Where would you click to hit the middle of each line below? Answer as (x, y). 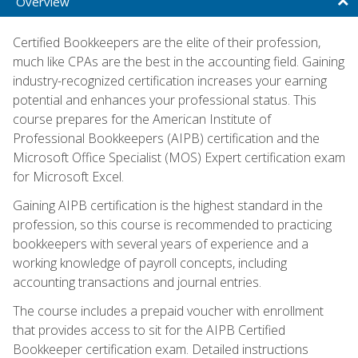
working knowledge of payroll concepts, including (150, 263)
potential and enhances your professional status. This (165, 99)
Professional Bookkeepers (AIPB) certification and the (166, 138)
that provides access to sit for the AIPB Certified (149, 330)
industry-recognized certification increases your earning (170, 80)
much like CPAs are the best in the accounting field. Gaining (179, 61)
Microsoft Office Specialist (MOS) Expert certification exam (179, 157)
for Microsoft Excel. (68, 176)
